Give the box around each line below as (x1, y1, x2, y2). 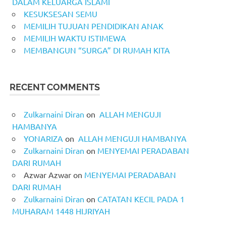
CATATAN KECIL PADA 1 (97, 193, 185, 204)
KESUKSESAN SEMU (24, 8, 97, 19)
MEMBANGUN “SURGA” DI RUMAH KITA (24, 44, 170, 55)
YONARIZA (24, 133, 63, 143)
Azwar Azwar (24, 169, 71, 180)
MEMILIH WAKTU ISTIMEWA (24, 32, 126, 43)
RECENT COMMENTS (10, 81, 100, 92)
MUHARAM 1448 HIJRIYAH (12, 205, 110, 216)
